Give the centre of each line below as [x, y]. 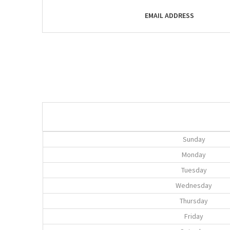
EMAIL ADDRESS [169, 15]
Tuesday [194, 170]
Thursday [194, 200]
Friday [194, 216]
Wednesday [194, 185]
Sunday [194, 139]
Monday [194, 154]
